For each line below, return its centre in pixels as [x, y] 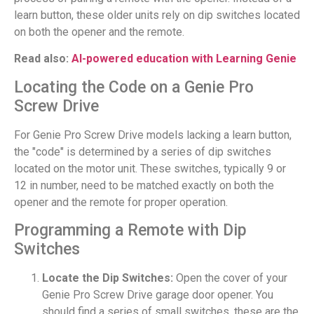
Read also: [43, 59]
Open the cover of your [230, 278]
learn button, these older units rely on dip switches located [157, 15]
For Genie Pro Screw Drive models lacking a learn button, [153, 135]
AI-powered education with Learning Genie [184, 59]
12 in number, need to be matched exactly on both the [144, 185]
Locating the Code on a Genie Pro [134, 87]
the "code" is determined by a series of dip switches [143, 151]
